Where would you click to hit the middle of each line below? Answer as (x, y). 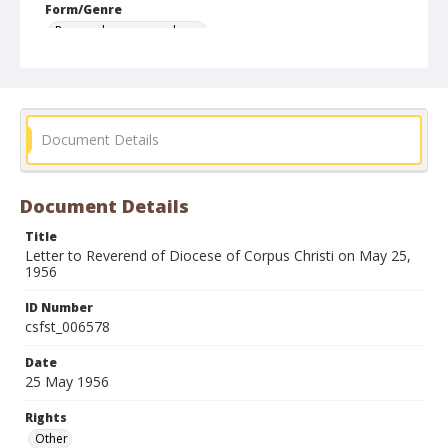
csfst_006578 (67, 326)
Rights (46, 417)
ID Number (59, 307)
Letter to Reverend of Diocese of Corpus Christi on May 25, (218, 255)
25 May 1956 (67, 381)
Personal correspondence (129, 30)
